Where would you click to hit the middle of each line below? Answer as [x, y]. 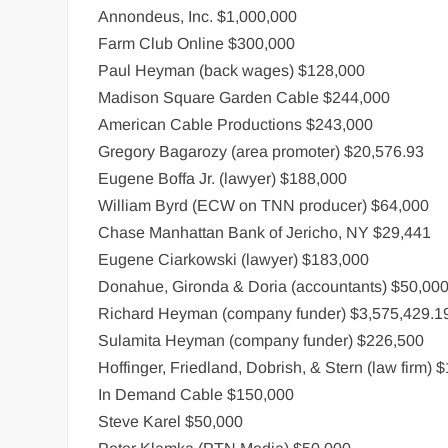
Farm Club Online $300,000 [197, 43]
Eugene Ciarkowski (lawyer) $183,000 [234, 259]
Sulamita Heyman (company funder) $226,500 [261, 340]
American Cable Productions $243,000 [236, 124]
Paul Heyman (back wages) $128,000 [232, 70]
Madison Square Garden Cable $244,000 [244, 97]
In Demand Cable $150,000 [196, 394]
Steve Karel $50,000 [171, 421]
